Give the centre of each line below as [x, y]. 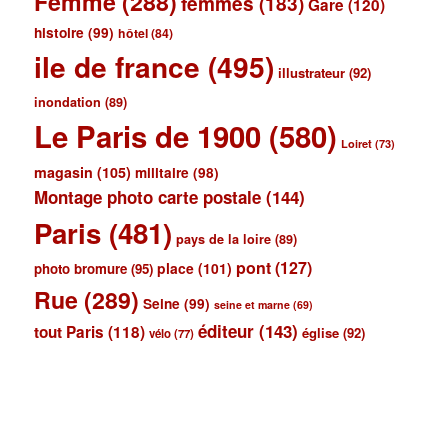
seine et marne [252, 304]
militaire [162, 172]
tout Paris [69, 331]
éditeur [226, 330]
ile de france [117, 66]
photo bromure [81, 268]
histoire [59, 32]
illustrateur [312, 72]
